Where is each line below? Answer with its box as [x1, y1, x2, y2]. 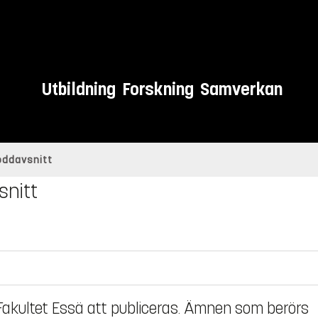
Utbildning [42, 78, 116, 101]
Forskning [122, 78, 194, 101]
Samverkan [200, 78, 283, 101]
